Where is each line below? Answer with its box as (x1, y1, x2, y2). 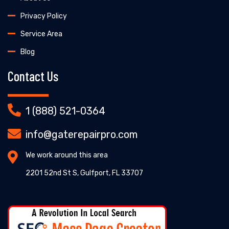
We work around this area (26, 150, 108, 159)
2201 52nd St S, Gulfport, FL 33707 (26, 168, 143, 177)
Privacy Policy (20, 11, 67, 20)
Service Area (20, 29, 62, 38)
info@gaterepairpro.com (26, 128, 138, 141)
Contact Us (8, 67, 58, 84)
